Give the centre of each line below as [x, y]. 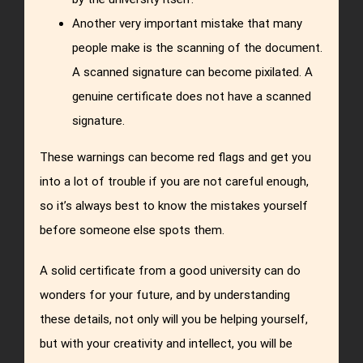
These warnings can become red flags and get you [176, 157]
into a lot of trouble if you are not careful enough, [175, 181]
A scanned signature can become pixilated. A [193, 72]
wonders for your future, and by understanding [165, 295]
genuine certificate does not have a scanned [192, 96]
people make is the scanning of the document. [198, 47]
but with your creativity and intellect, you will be [167, 343]
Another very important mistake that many [188, 23]
